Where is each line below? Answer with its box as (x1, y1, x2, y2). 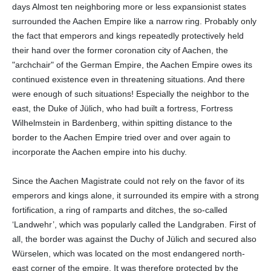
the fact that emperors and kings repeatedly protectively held (12, 30, 244, 41)
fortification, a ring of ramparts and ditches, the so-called (12, 204, 227, 215)
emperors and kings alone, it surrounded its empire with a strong (12, 190, 259, 200)
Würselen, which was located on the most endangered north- (12, 248, 245, 258)
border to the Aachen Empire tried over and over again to (12, 132, 230, 142)
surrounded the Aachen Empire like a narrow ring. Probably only (12, 16, 256, 26)
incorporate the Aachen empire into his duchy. (12, 146, 187, 157)
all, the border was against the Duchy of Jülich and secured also (12, 233, 256, 244)
